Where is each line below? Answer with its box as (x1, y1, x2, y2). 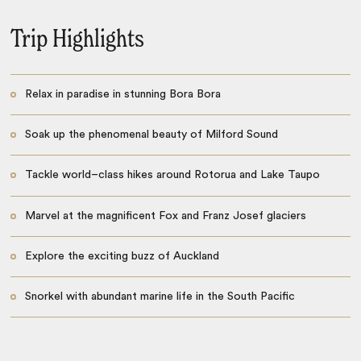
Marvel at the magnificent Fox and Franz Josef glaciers (24, 210, 306, 222)
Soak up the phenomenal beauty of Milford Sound (24, 129, 278, 141)
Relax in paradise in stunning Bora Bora (24, 88, 221, 100)
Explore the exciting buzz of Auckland (24, 250, 219, 262)
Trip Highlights (10, 27, 145, 52)
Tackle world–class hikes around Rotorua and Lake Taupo (24, 169, 320, 181)
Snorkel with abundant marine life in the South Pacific (24, 291, 295, 303)
